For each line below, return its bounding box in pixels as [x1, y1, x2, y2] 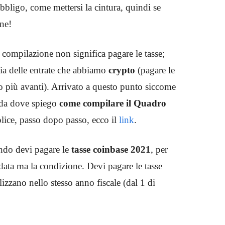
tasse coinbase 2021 [71, 144, 151, 155]
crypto [108, 64, 135, 75]
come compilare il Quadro [59, 97, 166, 108]
